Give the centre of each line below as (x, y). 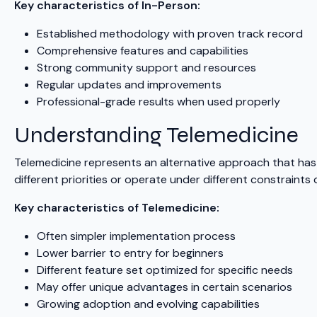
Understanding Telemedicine (156, 135)
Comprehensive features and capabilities (143, 51)
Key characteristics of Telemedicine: (117, 208)
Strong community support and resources (146, 68)
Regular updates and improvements (129, 85)
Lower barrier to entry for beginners (130, 253)
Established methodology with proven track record (170, 34)
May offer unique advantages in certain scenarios (165, 287)
